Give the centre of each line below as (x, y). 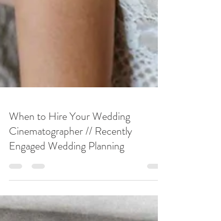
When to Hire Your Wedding (70, 166)
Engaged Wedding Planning (67, 195)
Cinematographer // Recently (71, 180)
